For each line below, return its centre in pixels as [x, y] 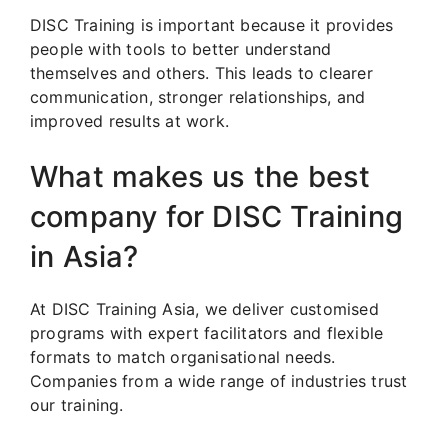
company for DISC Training [217, 216]
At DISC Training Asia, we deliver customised [204, 308]
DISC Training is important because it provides [212, 24]
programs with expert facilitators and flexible [207, 332]
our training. [77, 404]
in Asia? [84, 256]
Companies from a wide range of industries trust [219, 380]
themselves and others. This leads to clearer [201, 72]
